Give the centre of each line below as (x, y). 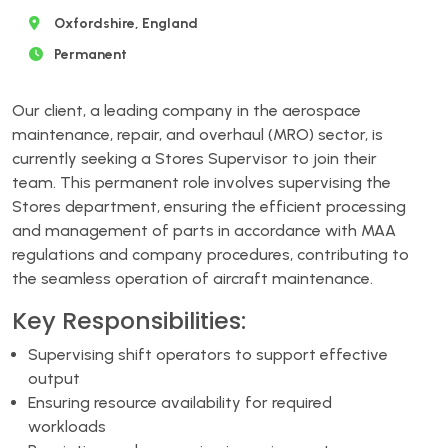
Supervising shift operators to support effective (208, 354)
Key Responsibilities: (129, 320)
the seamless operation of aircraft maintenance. (192, 278)
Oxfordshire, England (126, 23)
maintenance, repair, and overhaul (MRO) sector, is (197, 134)
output (54, 378)
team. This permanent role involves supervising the (201, 182)
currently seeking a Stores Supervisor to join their (194, 158)
